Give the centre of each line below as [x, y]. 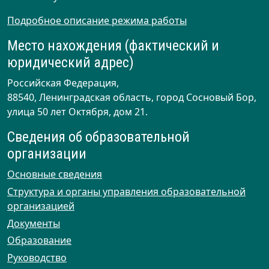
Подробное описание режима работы [97, 20]
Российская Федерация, [63, 83]
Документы [34, 223]
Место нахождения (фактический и [113, 46]
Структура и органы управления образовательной [126, 191]
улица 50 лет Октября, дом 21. [77, 112]
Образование [39, 240]
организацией [41, 206]
